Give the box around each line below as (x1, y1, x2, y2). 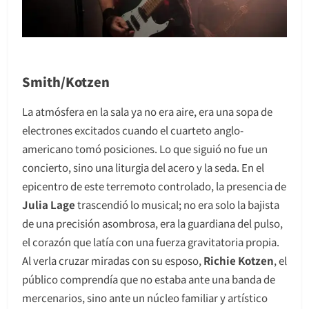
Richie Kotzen (203, 253, 274, 268)
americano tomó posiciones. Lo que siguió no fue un (22, 141, 268, 157)
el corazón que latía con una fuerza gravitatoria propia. (22, 235, 279, 250)
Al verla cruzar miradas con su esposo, (22, 253, 203, 268)
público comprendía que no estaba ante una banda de (22, 272, 275, 287)
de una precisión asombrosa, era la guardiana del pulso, (22, 216, 283, 231)
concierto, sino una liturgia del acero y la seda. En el (22, 160, 264, 175)
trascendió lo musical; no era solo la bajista (75, 197, 279, 212)
